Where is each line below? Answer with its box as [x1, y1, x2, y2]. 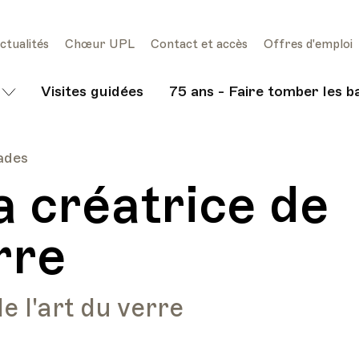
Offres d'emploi [264, 36, 353, 51]
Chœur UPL [65, 36, 135, 51]
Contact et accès [151, 36, 248, 51]
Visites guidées [41, 82, 143, 100]
